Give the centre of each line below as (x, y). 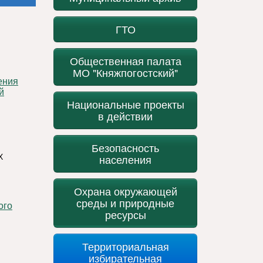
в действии (125, 116)
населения (125, 159)
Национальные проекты (125, 104)
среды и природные (125, 203)
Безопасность (125, 148)
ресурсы (125, 215)
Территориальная (125, 246)
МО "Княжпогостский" (125, 73)
